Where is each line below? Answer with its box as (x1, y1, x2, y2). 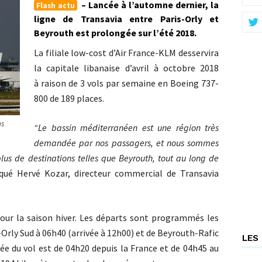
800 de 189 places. (34, 92, 106, 104)
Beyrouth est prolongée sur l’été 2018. (34, 27, 196, 39)
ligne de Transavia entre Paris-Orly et (34, 13, 219, 25)
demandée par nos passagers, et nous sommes (34, 137, 219, 149)
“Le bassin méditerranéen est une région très (34, 122, 219, 133)
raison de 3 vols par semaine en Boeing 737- (41, 77, 219, 89)
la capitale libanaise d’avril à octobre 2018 (34, 62, 219, 74)
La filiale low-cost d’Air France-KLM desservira (34, 47, 219, 58)
